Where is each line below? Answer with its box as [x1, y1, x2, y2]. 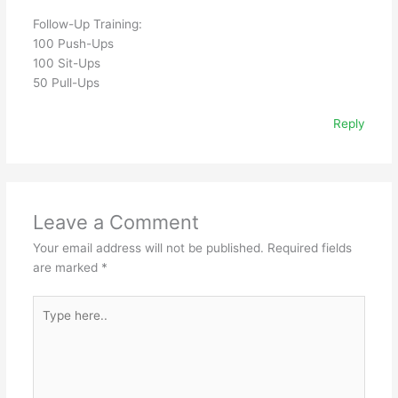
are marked [32, 260, 101, 275]
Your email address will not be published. [32, 241, 264, 256]
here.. [31, 316, 65, 331]
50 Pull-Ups [32, 76, 99, 91]
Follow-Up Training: [32, 17, 142, 32]
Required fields [267, 241, 352, 256]
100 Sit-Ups [32, 56, 100, 71]
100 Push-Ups [32, 36, 114, 52]
